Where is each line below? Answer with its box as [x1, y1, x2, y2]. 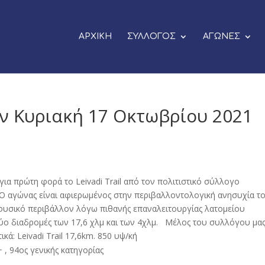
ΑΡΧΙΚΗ [78, 32, 112, 41]
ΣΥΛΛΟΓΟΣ [127, 32, 176, 41]
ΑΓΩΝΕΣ [202, 32, 240, 41]
